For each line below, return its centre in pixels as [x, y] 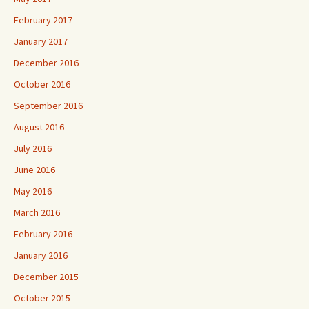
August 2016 [39, 127]
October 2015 [42, 298]
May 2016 [33, 191]
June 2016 [34, 170]
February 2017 [43, 20]
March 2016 [37, 212]
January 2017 [41, 41]
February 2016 [43, 234]
